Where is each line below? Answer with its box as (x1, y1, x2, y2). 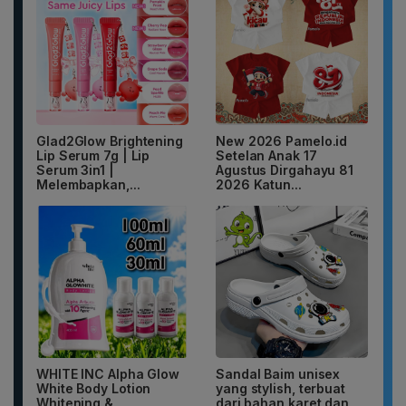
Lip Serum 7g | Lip (36, 147, 150, 163)
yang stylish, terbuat (216, 380, 345, 396)
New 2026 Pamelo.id (216, 132, 348, 149)
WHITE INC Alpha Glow (36, 365, 179, 382)
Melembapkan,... (36, 176, 140, 192)
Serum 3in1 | (36, 161, 114, 178)
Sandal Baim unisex (216, 365, 341, 382)
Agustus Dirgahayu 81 (216, 161, 353, 178)
